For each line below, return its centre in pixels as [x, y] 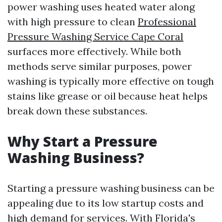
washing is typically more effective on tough [111, 81]
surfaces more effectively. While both [94, 51]
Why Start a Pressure [83, 141]
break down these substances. [77, 111]
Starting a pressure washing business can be [111, 188]
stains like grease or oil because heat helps [108, 96]
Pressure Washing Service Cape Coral [95, 36]
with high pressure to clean [73, 22]
